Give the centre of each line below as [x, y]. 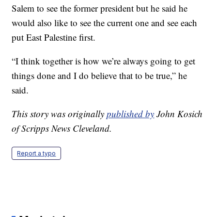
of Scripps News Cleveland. [62, 128]
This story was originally [59, 113]
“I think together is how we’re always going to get [104, 61]
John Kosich [178, 113]
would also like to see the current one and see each [105, 22]
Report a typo [37, 153]
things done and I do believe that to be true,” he [100, 75]
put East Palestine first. [54, 37]
